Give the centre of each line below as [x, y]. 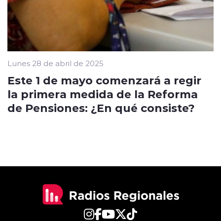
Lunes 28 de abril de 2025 [55, 63]
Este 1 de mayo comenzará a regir [104, 80]
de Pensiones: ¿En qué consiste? [101, 108]
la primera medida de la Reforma [103, 94]
